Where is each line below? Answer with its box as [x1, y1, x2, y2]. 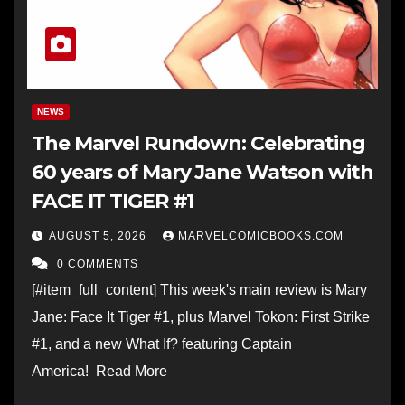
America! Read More [32, 363, 174, 379]
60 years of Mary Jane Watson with [32, 159, 373, 184]
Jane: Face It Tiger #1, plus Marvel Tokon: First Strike [32, 308, 370, 325]
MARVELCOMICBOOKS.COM [178, 229, 344, 242]
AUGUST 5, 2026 [49, 229, 150, 242]
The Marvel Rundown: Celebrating [32, 130, 365, 155]
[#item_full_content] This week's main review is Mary [32, 281, 367, 297]
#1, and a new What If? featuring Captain [32, 335, 292, 352]
